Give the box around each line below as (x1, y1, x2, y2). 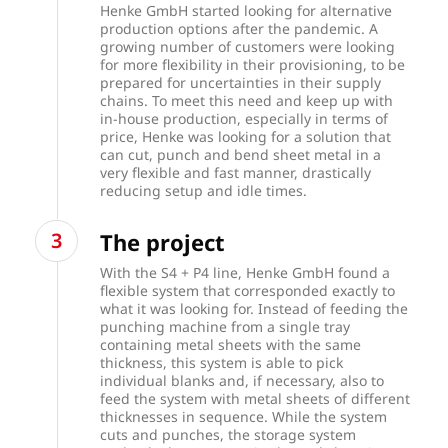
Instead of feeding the (258, 298, 409, 318)
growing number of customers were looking (100, 37, 396, 57)
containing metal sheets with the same (100, 334, 362, 354)
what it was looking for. (100, 298, 255, 318)
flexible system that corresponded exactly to (100, 280, 396, 300)
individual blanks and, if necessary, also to (100, 370, 385, 390)
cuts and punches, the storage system (100, 424, 357, 444)
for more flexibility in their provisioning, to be (100, 55, 406, 75)
